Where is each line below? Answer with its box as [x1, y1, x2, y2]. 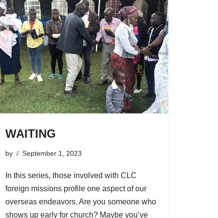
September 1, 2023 [22, 149, 82, 157]
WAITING [5, 127, 56, 140]
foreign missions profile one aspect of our [5, 184, 146, 193]
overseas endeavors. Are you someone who [5, 197, 156, 206]
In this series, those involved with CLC [5, 171, 137, 180]
